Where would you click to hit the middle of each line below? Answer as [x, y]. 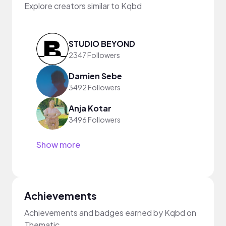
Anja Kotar [90, 108]
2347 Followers [94, 55]
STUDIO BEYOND [102, 43]
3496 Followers [95, 119]
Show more [58, 145]
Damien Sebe [95, 76]
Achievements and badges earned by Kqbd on [110, 213]
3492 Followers [95, 87]
